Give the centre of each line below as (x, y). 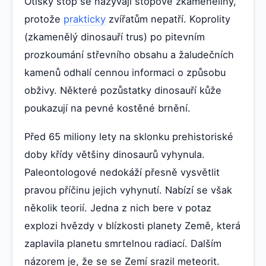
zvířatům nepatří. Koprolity (168, 19)
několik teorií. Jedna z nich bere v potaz (118, 208)
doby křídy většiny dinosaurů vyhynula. (115, 155)
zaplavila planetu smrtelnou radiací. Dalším (123, 244)
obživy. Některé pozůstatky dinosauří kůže (123, 91)
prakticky (85, 19)
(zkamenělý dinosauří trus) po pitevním (115, 37)
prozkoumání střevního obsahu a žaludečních (129, 55)
